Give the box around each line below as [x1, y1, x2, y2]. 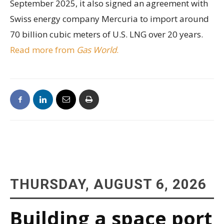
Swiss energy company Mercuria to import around [10, 12, 209, 24]
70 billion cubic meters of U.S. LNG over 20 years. [10, 28, 203, 40]
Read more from [10, 43, 76, 55]
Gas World [76, 43, 116, 55]
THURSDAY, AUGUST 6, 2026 [10, 175, 206, 192]
